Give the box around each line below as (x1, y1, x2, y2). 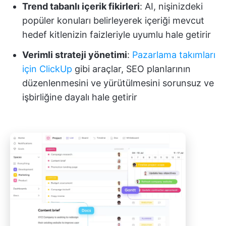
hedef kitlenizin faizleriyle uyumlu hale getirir (22, 29, 211, 40)
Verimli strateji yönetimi (22, 49, 127, 61)
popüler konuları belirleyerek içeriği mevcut (22, 15, 204, 26)
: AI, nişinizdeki (140, 1, 203, 12)
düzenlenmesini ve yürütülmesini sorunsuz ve (22, 78, 214, 89)
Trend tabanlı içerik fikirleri (22, 1, 140, 12)
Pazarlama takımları (132, 49, 215, 61)
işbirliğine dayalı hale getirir (22, 92, 137, 103)
